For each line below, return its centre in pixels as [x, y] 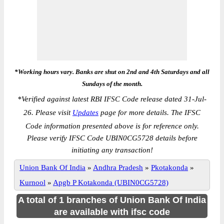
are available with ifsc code [112, 212]
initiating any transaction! [112, 150]
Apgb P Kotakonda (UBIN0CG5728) [111, 182]
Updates [85, 112]
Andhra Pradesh [118, 167]
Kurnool [32, 182]
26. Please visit [48, 112]
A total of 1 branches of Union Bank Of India [112, 200]
